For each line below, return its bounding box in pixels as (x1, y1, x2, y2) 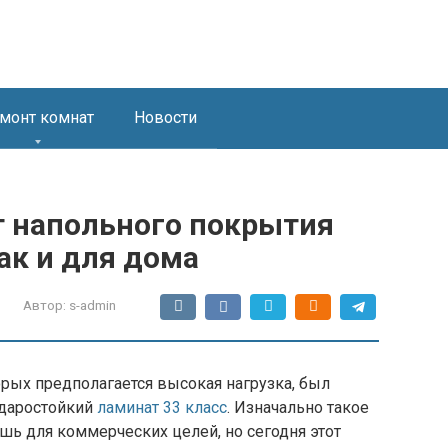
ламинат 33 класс (97, 398, 227, 417)
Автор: (23, 297, 66, 313)
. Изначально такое (227, 398, 369, 417)
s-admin (69, 297, 116, 313)
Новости (134, 108, 197, 127)
